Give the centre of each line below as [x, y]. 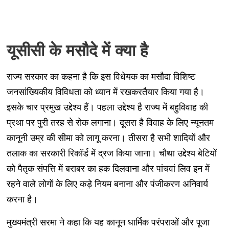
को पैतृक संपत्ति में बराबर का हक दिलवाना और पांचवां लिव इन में [108, 168]
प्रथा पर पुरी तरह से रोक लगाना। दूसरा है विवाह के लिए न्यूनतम [110, 122]
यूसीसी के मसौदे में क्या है [77, 50]
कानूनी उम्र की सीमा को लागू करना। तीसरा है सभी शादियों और [108, 138]
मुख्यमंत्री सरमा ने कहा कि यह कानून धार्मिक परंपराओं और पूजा [108, 222]
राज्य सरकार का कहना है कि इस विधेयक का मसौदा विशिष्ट [101, 76]
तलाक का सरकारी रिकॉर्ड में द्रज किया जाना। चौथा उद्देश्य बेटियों [111, 153]
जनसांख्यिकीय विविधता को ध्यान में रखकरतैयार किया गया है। [105, 92]
